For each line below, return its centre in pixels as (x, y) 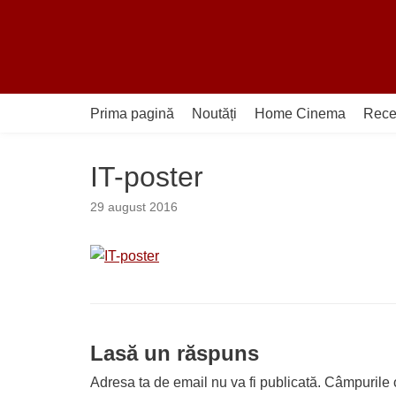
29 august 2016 (134, 207)
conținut (42, 94)
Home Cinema (300, 113)
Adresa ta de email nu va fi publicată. (206, 382)
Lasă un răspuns (175, 353)
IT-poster (147, 177)
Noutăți (214, 113)
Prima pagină (132, 113)
